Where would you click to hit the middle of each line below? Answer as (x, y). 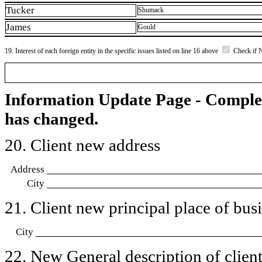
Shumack (151, 10)
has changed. (51, 118)
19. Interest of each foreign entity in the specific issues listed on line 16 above (112, 51)
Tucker (20, 11)
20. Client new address (82, 145)
